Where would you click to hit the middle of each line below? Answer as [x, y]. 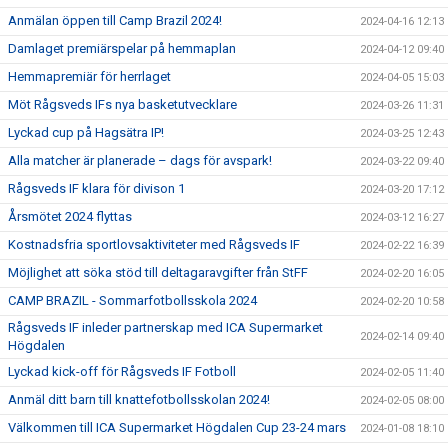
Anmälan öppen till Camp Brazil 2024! [115, 20]
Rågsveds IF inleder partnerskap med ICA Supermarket [165, 327]
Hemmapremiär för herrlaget [89, 76]
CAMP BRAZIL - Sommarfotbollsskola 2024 [132, 300]
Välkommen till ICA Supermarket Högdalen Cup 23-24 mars [177, 427]
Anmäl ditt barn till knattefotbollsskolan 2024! [139, 399]
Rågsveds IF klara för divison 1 [96, 188]
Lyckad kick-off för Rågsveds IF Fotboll [122, 371]
